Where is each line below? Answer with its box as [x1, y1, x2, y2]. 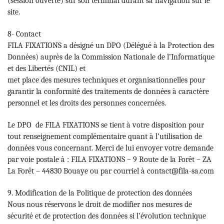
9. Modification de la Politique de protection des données [7, 188, 192, 197]
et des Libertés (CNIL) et [7, 63, 85, 73]
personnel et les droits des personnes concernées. [7, 98, 166, 107]
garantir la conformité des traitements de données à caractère [7, 86, 209, 96]
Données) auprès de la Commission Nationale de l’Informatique [7, 52, 214, 61]
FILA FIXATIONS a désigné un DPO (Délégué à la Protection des [7, 40, 214, 50]
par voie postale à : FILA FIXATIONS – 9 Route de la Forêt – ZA [7, 154, 211, 164]
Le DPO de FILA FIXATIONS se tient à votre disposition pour [7, 120, 204, 129]
